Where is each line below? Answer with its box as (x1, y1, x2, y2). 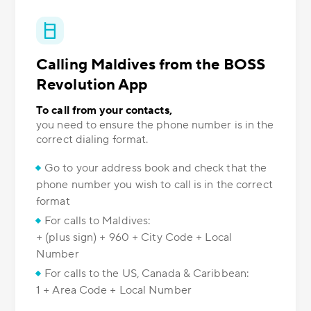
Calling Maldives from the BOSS (36, 55, 266, 75)
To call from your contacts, (36, 103, 172, 118)
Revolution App (36, 75, 148, 95)
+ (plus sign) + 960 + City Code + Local (36, 230, 232, 245)
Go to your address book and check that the (44, 161, 267, 176)
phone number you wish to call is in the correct (36, 178, 273, 192)
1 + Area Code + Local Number (36, 283, 192, 298)
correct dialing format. (36, 133, 149, 147)
